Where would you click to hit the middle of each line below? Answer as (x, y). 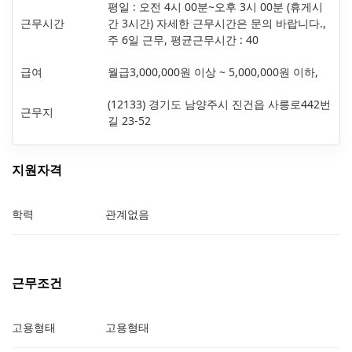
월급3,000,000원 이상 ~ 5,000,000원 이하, (213, 71)
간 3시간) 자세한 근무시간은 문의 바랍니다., (217, 23)
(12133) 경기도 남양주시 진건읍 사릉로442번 (219, 104)
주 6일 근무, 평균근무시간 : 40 (183, 39)
